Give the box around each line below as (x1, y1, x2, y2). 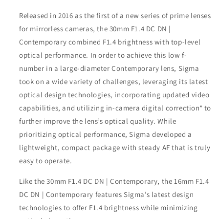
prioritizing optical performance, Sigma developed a (19, 130, 192, 139)
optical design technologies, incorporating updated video (19, 90, 210, 100)
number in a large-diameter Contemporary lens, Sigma (19, 64, 199, 73)
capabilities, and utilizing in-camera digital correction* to (19, 103, 212, 113)
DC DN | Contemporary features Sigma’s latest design (19, 190, 194, 199)
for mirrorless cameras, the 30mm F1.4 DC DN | (19, 24, 172, 34)
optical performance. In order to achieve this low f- (19, 50, 187, 60)
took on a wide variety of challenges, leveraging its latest (19, 77, 208, 87)
